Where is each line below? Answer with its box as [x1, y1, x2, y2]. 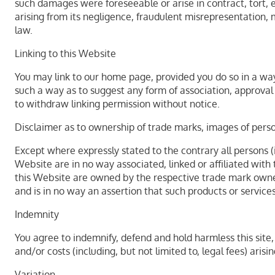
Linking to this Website [15, 47, 116, 60]
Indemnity [15, 208, 59, 220]
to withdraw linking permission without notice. [15, 98, 220, 110]
